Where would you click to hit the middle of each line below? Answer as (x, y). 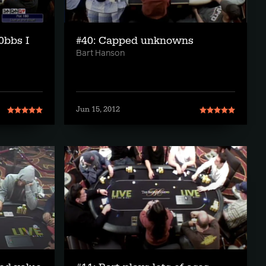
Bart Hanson (100, 54)
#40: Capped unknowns (135, 41)
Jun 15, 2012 (98, 110)
